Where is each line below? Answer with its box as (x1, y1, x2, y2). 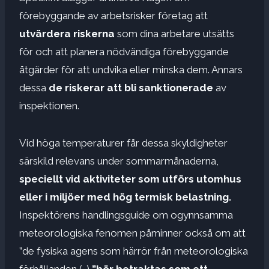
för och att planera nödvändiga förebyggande (19, 45, 229, 58)
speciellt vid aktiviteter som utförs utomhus (19, 172, 241, 185)
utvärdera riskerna (19, 27, 117, 40)
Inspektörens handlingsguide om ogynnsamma (19, 208, 233, 221)
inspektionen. (19, 99, 79, 112)
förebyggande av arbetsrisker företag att (19, 9, 208, 22)
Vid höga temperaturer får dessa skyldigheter (19, 136, 228, 149)
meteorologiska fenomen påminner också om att (19, 226, 246, 239)
